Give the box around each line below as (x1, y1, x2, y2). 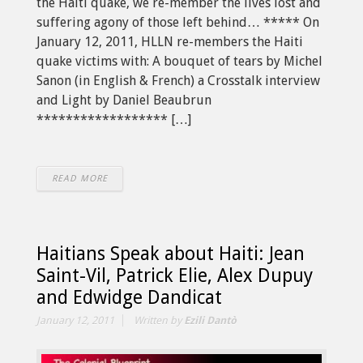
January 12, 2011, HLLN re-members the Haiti (36, 33, 303, 49)
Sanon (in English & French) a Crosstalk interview (36, 72, 320, 88)
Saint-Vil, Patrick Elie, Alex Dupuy (36, 264, 313, 287)
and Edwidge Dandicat (36, 286, 222, 309)
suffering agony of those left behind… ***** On (36, 14, 319, 30)
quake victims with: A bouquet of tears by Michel (36, 53, 322, 69)
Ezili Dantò (184, 314, 237, 327)
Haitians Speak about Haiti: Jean (36, 242, 305, 265)
